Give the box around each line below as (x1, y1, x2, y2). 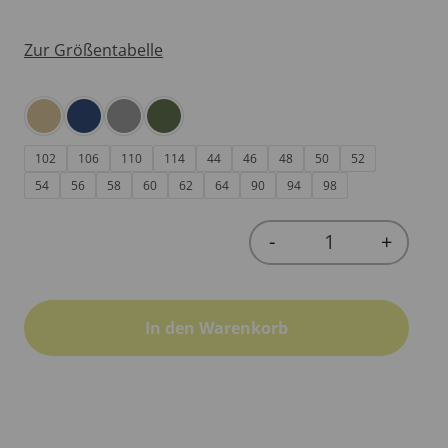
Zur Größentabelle (24, 38, 163, 61)
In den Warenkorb (145, 317, 288, 340)
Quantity (327, 244, 393, 267)
